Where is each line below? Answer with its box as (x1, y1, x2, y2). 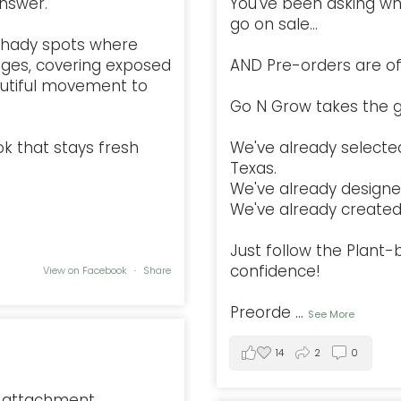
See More (308, 306, 354, 321)
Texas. (230, 157, 277, 179)
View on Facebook (43, 263, 130, 278)
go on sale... (230, 13, 318, 35)
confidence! (230, 260, 320, 282)
